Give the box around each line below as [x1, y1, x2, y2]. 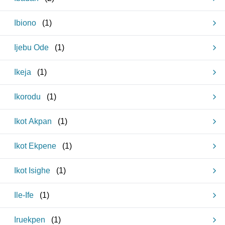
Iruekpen [14, 215, 45, 224]
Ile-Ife [14, 191, 34, 199]
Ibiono [14, 19, 36, 27]
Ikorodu [14, 92, 41, 101]
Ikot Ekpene [14, 142, 56, 150]
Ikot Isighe [14, 166, 50, 175]
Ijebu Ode [14, 43, 49, 52]
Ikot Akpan [14, 117, 52, 126]
